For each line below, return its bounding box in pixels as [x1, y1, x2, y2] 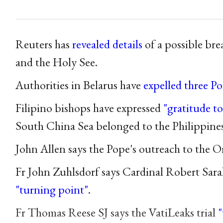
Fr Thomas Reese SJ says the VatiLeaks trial [15, 204, 218, 220]
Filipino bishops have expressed [15, 100, 163, 115]
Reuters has [15, 36, 72, 52]
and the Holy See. [15, 54, 98, 70]
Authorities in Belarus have [15, 77, 143, 93]
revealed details [72, 36, 142, 52]
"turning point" [15, 181, 88, 197]
